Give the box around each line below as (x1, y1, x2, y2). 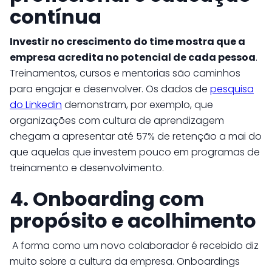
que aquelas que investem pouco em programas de (10, 145, 260, 159)
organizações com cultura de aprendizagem (10, 114, 224, 127)
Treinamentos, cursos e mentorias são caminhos (10, 66, 240, 80)
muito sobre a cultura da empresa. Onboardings (10, 254, 240, 268)
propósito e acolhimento (10, 207, 256, 234)
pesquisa (210, 82, 254, 96)
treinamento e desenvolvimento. (10, 161, 164, 175)
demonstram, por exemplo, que (62, 98, 213, 112)
